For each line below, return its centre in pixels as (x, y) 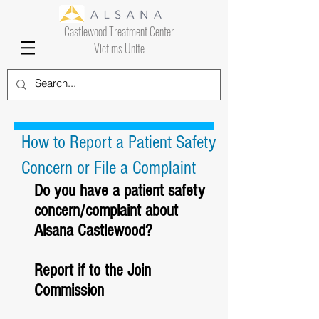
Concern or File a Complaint (109, 168)
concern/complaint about (108, 210)
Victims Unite (119, 48)
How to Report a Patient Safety (119, 142)
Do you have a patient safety (122, 190)
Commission (69, 290)
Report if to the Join (95, 270)
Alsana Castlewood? (93, 230)
